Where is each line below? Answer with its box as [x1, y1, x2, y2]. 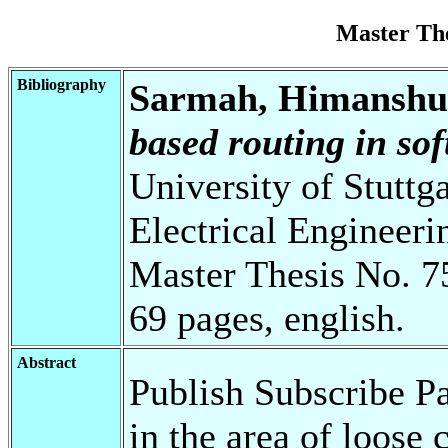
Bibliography [17, 75, 106, 93]
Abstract [17, 353, 76, 371]
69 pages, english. [129, 296, 405, 339]
